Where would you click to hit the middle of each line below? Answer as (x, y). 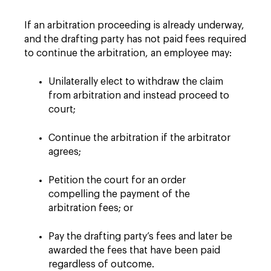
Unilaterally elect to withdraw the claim (136, 82)
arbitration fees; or (91, 208)
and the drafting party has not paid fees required (135, 39)
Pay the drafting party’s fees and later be (140, 237)
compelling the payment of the (119, 194)
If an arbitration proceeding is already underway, (134, 25)
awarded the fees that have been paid (134, 250)
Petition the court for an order (117, 180)
